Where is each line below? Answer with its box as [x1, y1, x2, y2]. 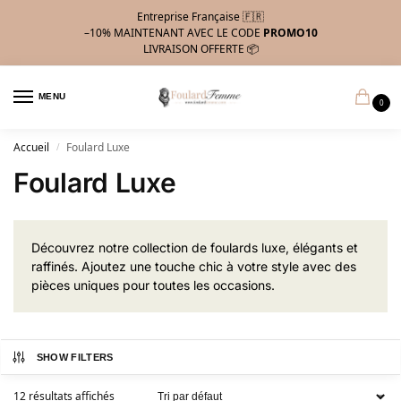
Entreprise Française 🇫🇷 [137, 8, 264, 24]
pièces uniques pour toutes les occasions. [31, 277, 275, 294]
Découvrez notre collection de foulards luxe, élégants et [31, 240, 358, 256]
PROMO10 [262, 24, 318, 40]
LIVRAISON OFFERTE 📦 [142, 40, 259, 56]
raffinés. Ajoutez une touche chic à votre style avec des [31, 259, 356, 275]
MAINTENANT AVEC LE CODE [113, 24, 263, 40]
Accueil [13, 140, 49, 156]
